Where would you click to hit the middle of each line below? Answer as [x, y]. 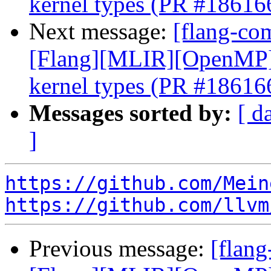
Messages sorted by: [130, 113]
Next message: [101, 31]
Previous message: [120, 249]
